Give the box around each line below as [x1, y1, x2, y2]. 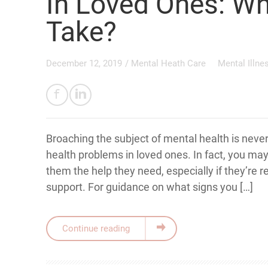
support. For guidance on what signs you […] [46, 181, 253, 194]
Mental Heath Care [131, 58, 208, 69]
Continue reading [62, 223, 130, 234]
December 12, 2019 [46, 58, 122, 69]
